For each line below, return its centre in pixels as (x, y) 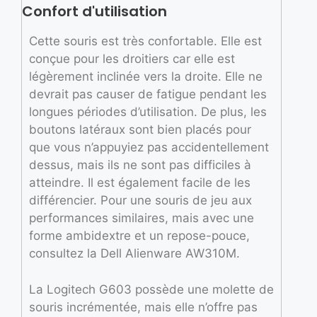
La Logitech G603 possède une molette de (151, 289)
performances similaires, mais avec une (142, 218)
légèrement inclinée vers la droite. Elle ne (146, 77)
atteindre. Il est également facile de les (140, 183)
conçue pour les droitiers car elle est (132, 59)
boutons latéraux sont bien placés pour (140, 130)
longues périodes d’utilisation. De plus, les (148, 112)
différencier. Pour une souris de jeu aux (140, 201)
